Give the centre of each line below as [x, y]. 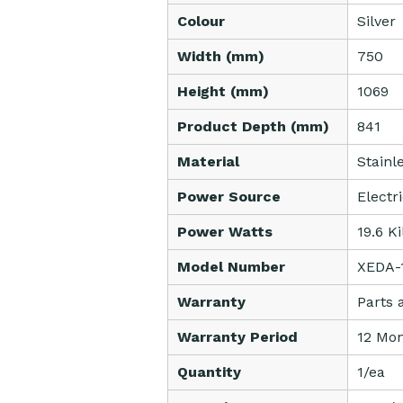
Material [208, 162]
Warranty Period [237, 337]
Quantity [209, 372]
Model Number [231, 267]
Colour [201, 22]
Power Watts [224, 232]
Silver [376, 22]
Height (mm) [223, 92]
